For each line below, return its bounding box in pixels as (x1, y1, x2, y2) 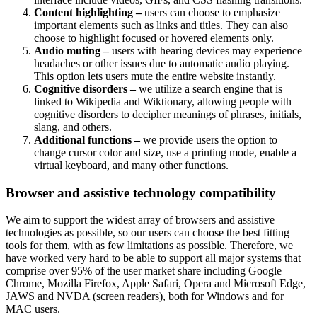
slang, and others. (34, 120, 112, 133)
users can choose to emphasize (142, 6, 280, 18)
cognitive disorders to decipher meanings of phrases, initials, (34, 108, 301, 120)
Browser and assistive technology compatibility (6, 185, 276, 200)
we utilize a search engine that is (136, 82, 282, 95)
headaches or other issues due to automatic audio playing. (34, 57, 289, 69)
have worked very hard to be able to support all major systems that (6, 252, 301, 265)
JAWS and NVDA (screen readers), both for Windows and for (6, 290, 284, 303)
